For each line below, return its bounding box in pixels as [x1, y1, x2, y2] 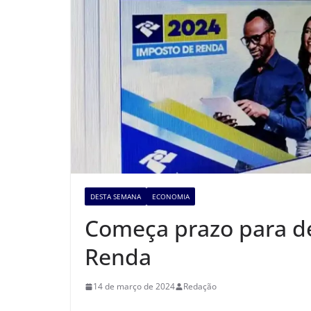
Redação [183, 280, 217, 293]
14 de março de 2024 [93, 280, 175, 293]
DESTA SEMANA [90, 192, 141, 202]
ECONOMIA [152, 192, 190, 202]
